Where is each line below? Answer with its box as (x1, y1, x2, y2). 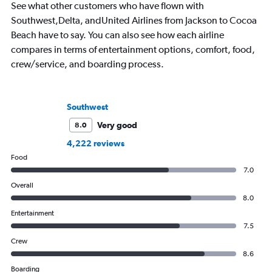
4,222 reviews (67, 138, 124, 148)
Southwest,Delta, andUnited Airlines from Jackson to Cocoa (11, 14, 257, 26)
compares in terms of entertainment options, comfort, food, (11, 43, 255, 55)
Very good (97, 120, 137, 130)
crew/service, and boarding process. (11, 58, 164, 70)
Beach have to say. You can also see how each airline (11, 29, 224, 41)
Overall (11, 180, 33, 189)
